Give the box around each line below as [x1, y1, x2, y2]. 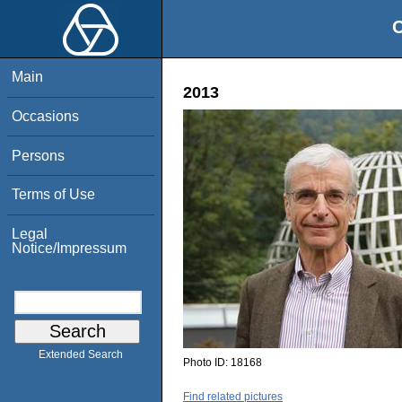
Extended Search [39, 348, 123, 362]
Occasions [12, 108, 80, 124]
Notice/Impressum [12, 240, 127, 256]
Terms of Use [12, 187, 96, 203]
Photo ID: [183, 356, 231, 370]
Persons [12, 147, 66, 163]
